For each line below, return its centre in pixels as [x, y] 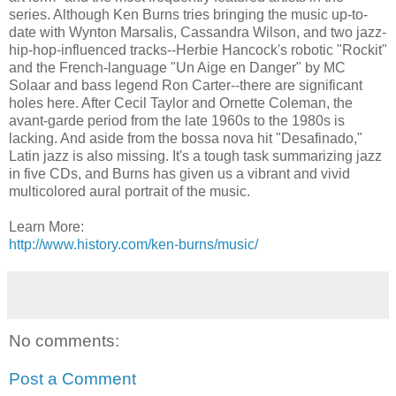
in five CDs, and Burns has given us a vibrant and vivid [179, 173]
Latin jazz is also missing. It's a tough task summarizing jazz [195, 156]
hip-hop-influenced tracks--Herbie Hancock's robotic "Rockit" [198, 49]
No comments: [64, 340]
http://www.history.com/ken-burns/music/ [133, 244]
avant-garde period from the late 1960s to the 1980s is [177, 120]
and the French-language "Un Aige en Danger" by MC [177, 67]
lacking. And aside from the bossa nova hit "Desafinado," [186, 138]
